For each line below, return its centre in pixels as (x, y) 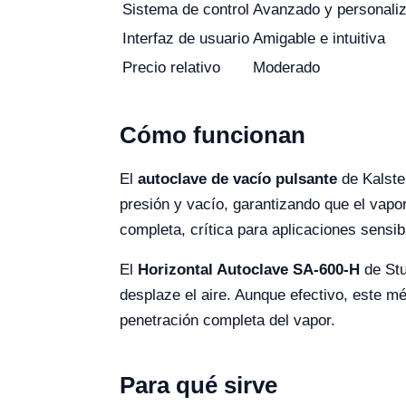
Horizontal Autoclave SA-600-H (249, 270)
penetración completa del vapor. (227, 320)
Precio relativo (171, 68)
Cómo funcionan (213, 135)
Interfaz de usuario (186, 39)
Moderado (286, 68)
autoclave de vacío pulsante (237, 179)
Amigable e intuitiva (319, 39)
